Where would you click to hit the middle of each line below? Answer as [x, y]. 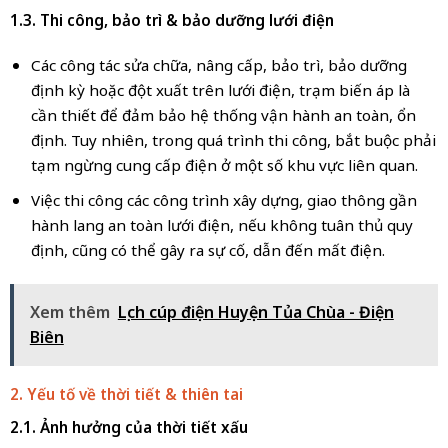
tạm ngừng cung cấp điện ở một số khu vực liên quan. [224, 165]
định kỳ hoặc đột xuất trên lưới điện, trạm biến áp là [220, 90]
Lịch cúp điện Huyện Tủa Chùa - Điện [255, 311]
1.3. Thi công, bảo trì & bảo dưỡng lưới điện [171, 19]
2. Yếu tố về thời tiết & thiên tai [126, 393]
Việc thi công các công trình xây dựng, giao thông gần [223, 200]
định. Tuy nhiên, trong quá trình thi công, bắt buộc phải [233, 140]
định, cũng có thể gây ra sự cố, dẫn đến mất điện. [207, 250]
